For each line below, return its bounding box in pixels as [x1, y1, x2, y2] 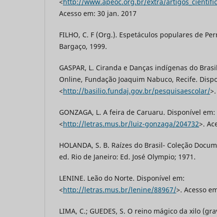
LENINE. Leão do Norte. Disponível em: [59, 173, 185, 183]
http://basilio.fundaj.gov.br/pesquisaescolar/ [63, 86, 210, 96]
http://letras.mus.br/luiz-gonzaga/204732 [63, 119, 199, 129]
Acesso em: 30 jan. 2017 [59, 9, 137, 18]
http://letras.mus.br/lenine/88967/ [63, 185, 176, 195]
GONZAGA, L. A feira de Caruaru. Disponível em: [59, 108, 215, 117]
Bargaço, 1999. [59, 42, 107, 51]
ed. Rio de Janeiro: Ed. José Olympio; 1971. [59, 152, 196, 162]
